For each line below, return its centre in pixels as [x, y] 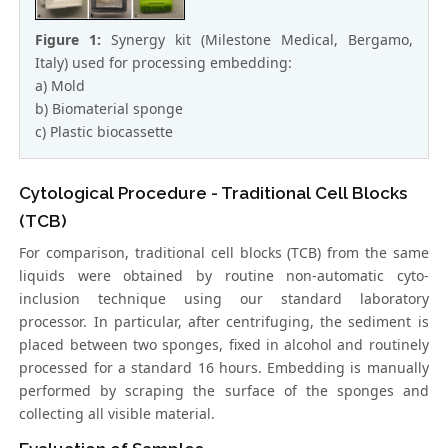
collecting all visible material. [117, 413]
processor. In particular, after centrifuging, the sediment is [224, 321]
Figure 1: [73, 39]
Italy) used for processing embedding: [164, 62]
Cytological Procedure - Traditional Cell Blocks [213, 192]
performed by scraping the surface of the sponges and [224, 390]
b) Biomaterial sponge [109, 108]
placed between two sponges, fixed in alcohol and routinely [224, 344]
